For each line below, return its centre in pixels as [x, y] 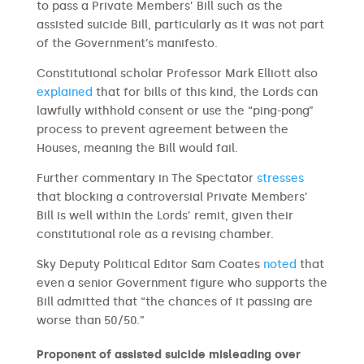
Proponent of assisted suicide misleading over [168, 355]
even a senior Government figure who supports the [182, 283]
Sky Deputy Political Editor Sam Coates [149, 264]
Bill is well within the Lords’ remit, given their [165, 216]
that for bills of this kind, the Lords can [205, 92]
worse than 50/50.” [90, 321]
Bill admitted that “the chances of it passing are [174, 302]
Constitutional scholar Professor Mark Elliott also [177, 74]
